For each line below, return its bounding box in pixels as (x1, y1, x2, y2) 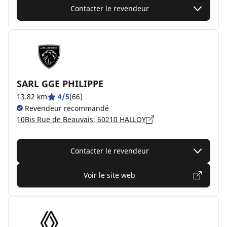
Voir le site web (84, 170, 135, 180)
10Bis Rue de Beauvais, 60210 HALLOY (17, 115, 146, 124)
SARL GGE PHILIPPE (17, 78, 103, 90)
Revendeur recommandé (23, 103, 109, 113)
